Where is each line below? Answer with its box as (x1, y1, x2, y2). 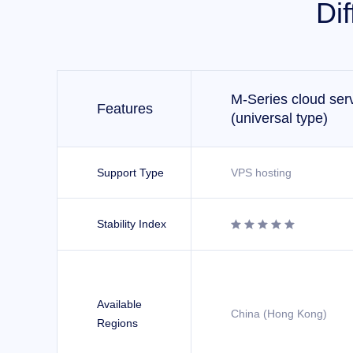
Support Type (97, 166, 164, 179)
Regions (97, 317, 138, 329)
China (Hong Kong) (231, 307, 327, 320)
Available (97, 298, 142, 310)
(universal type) (231, 110, 328, 126)
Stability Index (97, 217, 166, 230)
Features (97, 101, 153, 117)
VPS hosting (231, 166, 292, 179)
